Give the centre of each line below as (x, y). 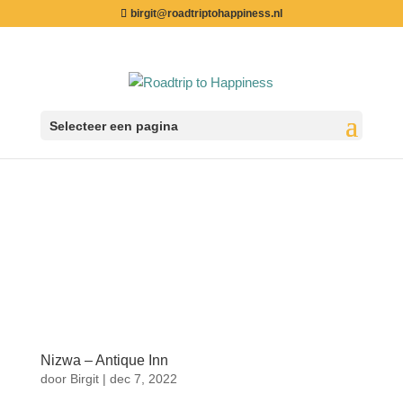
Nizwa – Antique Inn (104, 360)
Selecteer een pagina (113, 125)
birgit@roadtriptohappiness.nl (206, 13)
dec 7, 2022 (143, 378)
